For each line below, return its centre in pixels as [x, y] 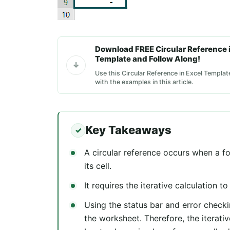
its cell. [98, 166]
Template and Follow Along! [148, 59]
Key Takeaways [128, 130]
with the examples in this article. [144, 82]
